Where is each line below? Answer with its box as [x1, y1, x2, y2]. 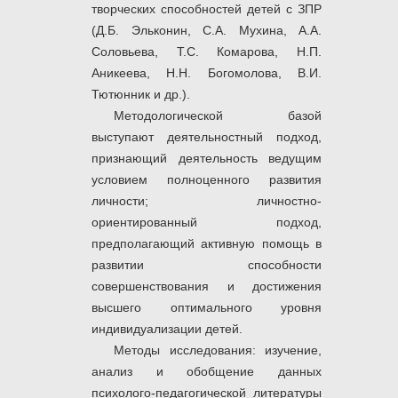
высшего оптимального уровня [92, 300, 322, 315]
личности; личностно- [92, 194, 322, 209]
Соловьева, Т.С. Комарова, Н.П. [92, 44, 322, 60]
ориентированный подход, [92, 215, 322, 230]
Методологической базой [114, 108, 322, 123]
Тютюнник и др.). [92, 87, 190, 102]
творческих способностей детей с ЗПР [92, 2, 322, 17]
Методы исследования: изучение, [114, 343, 322, 358]
